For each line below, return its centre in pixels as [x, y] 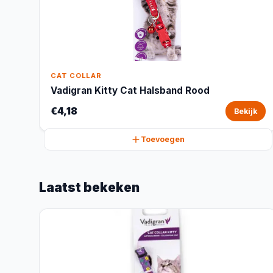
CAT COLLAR [76, 76]
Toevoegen [163, 139]
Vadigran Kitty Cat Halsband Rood [130, 90]
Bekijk [245, 111]
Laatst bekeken [89, 187]
